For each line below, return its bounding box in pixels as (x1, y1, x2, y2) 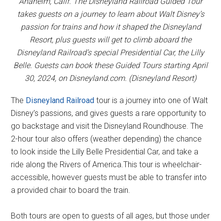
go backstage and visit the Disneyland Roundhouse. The (11, 121, 204, 131)
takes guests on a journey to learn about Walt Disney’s (17, 9, 204, 19)
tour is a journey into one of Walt (94, 95, 208, 105)
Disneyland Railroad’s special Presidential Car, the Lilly (17, 47, 204, 57)
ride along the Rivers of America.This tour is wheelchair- (11, 159, 202, 169)
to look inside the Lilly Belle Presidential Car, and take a (11, 147, 199, 156)
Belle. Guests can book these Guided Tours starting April (13, 60, 208, 70)
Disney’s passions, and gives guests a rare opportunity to (11, 108, 207, 118)
